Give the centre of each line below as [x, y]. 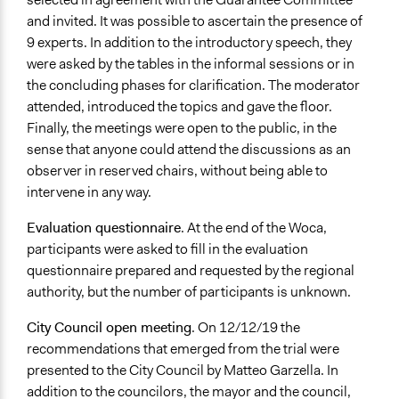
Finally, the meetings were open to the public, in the [182, 128]
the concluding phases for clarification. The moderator [193, 85]
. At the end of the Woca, [254, 228]
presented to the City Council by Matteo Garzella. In [183, 370]
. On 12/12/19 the [246, 328]
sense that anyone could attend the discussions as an [189, 150]
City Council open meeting [109, 328]
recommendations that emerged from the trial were [183, 349]
